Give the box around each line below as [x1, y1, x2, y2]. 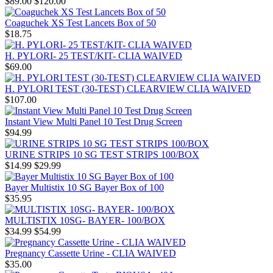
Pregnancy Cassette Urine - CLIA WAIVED [5, 248, 176, 259]
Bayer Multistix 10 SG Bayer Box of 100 [5, 182, 164, 193]
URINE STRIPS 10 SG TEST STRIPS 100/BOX [5, 149, 199, 160]
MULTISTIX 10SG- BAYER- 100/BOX [5, 215, 165, 226]
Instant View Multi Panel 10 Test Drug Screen [5, 116, 182, 127]
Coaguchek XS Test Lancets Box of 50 [5, 18, 156, 29]
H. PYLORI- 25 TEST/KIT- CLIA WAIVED [5, 51, 182, 62]
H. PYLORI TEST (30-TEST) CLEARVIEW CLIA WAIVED [5, 83, 251, 94]
